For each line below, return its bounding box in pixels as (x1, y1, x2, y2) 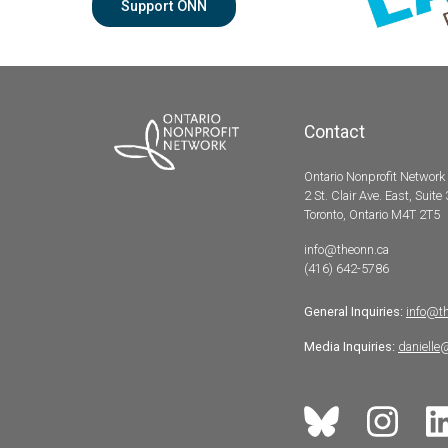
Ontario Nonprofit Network (304, 168, 445, 184)
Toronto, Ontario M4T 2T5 (304, 206, 440, 222)
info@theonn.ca (304, 241, 389, 257)
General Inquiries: (304, 303, 403, 319)
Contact (304, 121, 365, 142)
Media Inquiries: (304, 338, 395, 354)
